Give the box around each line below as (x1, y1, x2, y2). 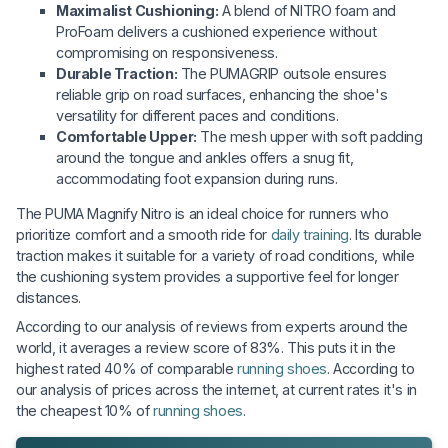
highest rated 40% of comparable (16, 360, 238, 378)
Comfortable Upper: (56, 127, 197, 145)
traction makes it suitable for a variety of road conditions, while (16, 247, 415, 265)
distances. (16, 289, 81, 307)
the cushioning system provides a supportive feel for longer (16, 268, 399, 286)
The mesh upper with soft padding (196, 127, 423, 145)
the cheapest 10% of (16, 402, 153, 420)
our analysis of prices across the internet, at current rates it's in (16, 381, 417, 399)
